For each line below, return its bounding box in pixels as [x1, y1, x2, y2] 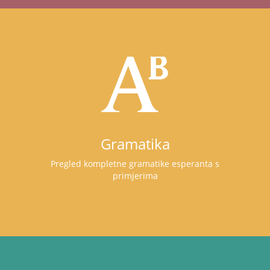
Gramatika [100, 134, 170, 154]
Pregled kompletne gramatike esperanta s [51, 158, 219, 169]
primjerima [112, 170, 158, 181]
